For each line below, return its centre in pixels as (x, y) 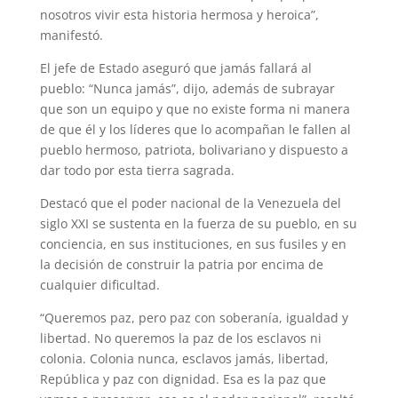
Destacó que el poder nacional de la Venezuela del (190, 203)
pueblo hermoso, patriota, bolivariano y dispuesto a (194, 150)
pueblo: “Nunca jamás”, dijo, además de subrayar (187, 89)
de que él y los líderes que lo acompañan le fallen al (195, 130)
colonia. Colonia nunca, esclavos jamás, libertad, (184, 359)
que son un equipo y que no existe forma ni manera (195, 109)
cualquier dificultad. (99, 285)
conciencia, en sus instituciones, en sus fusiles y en (193, 244)
